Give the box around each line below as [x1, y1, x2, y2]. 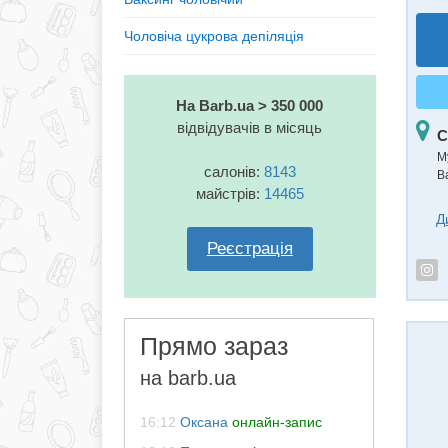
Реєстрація [206, 239, 293, 258]
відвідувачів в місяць [177, 119, 323, 136]
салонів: [203, 163, 264, 180]
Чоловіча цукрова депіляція [124, 28, 304, 44]
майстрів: [195, 185, 264, 202]
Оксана [180, 414, 228, 430]
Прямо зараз [140, 332, 288, 360]
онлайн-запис [232, 414, 322, 430]
